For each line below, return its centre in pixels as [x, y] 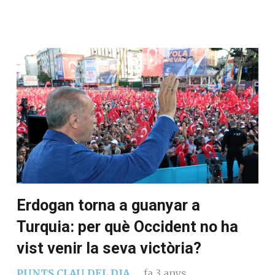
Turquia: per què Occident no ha [127, 227]
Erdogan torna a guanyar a [108, 206]
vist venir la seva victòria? [109, 249]
